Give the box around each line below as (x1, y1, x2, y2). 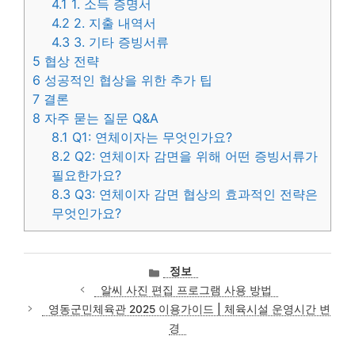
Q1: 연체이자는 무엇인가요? (68, 128, 233, 145)
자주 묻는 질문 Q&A (40, 109, 158, 126)
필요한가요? (52, 166, 122, 183)
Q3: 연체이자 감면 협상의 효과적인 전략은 (71, 185, 319, 202)
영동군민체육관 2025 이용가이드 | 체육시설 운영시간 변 (48, 302, 330, 315)
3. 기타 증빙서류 (70, 33, 170, 50)
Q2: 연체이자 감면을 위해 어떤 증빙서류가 (71, 147, 319, 164)
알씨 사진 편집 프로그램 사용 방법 (100, 283, 272, 296)
